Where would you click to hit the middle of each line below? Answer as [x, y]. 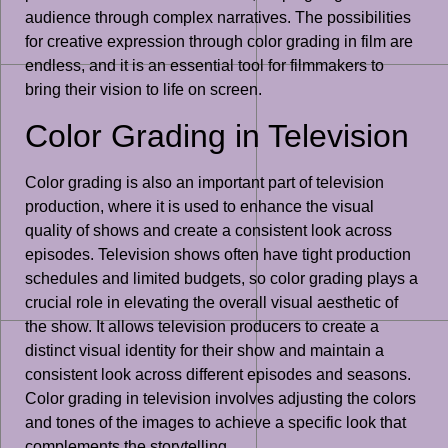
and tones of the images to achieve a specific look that [215, 422]
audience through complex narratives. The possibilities [218, 18]
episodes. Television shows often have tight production [218, 254]
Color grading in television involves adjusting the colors [220, 398]
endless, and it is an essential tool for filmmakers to [204, 66]
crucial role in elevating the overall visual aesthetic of [211, 302]
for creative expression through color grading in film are [219, 42]
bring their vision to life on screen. [143, 90]
